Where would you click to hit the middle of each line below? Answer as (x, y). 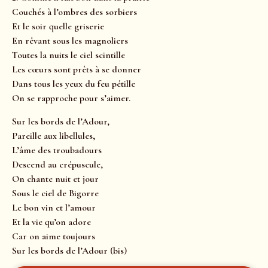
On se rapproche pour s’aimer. (71, 98)
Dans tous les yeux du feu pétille (74, 84)
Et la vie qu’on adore (51, 222)
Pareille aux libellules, (54, 135)
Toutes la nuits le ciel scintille (68, 55)
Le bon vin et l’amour (54, 207)
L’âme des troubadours (57, 150)
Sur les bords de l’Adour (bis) (72, 250)
